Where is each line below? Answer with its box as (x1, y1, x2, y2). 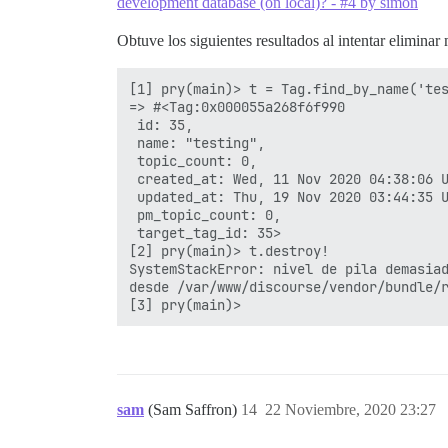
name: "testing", (129, 134, 265, 153)
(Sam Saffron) (148, 401, 241, 419)
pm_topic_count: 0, (129, 206, 281, 225)
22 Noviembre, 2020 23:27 (265, 401, 436, 419)
